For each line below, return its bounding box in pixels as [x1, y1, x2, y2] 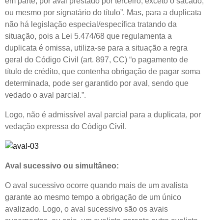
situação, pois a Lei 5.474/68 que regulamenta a [5, 31, 172, 40]
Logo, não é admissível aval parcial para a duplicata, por [5, 110, 201, 119]
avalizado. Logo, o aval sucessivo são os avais [5, 204, 168, 213]
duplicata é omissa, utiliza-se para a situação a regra [5, 43, 188, 52]
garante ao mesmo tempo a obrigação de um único [5, 192, 181, 201]
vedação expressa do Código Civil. [5, 122, 127, 131]
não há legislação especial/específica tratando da [5, 20, 177, 28]
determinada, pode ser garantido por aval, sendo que [5, 79, 189, 87]
